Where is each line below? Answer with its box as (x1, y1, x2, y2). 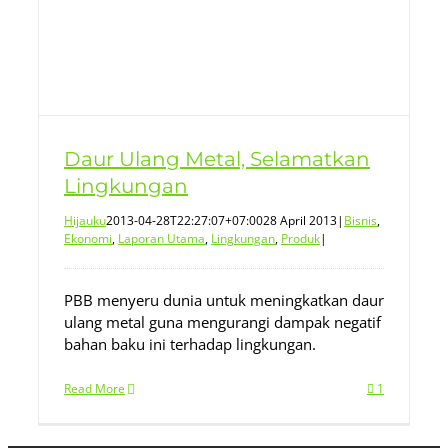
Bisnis (344, 212, 377, 229)
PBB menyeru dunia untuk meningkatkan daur (64, 290, 384, 310)
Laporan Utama (118, 230, 205, 247)
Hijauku (64, 212, 106, 229)
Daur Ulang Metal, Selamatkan (64, 147, 370, 171)
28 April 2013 (263, 212, 337, 229)
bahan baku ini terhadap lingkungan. (64, 334, 316, 354)
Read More (64, 380, 125, 397)
